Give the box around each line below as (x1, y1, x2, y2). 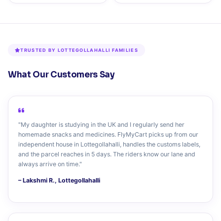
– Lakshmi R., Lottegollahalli (18, 176, 100, 184)
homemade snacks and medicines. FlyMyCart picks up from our (18, 131, 198, 139)
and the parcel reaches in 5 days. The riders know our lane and (18, 150, 195, 158)
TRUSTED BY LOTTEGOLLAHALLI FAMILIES (20, 47, 138, 53)
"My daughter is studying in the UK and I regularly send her (18, 121, 184, 129)
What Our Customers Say (8, 70, 115, 80)
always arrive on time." (18, 160, 82, 168)
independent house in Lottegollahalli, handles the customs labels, (18, 141, 200, 148)
